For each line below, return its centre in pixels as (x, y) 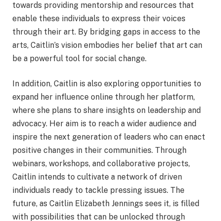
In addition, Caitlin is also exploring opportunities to (107, 84)
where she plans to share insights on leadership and (107, 110)
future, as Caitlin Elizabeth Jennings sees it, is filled (106, 204)
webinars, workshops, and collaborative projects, (101, 164)
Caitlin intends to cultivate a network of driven (97, 177)
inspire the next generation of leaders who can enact (109, 137)
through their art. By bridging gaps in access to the (106, 32)
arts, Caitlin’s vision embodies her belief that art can (107, 45)
